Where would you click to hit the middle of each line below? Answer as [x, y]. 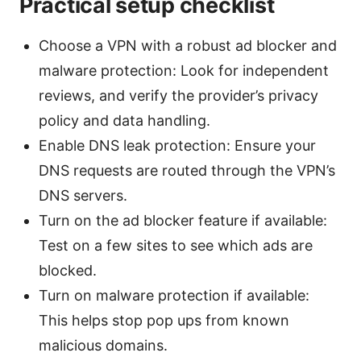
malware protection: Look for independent [184, 70]
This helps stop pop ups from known [164, 320]
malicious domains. [103, 345]
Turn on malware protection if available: [174, 295]
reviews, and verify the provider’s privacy [178, 95]
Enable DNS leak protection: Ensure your [177, 145]
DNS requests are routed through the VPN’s [187, 170]
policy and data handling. [124, 120]
